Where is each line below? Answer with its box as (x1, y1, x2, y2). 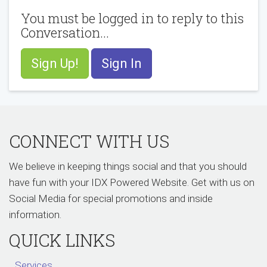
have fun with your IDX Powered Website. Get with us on (9, 176, 254, 188)
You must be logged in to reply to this (21, 10, 244, 27)
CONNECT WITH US (9, 129, 169, 153)
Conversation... (21, 24, 109, 41)
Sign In (101, 55, 142, 71)
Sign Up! (31, 55, 79, 71)
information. (9, 209, 61, 221)
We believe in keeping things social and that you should (9, 160, 247, 172)
